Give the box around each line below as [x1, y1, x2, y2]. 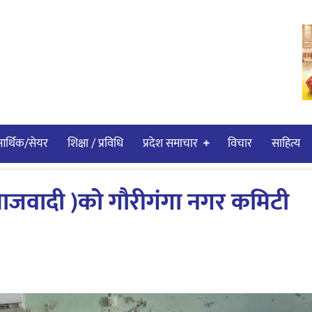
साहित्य [272, 133, 300, 153]
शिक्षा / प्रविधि [68, 133, 123, 153]
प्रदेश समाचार [143, 133, 198, 153]
